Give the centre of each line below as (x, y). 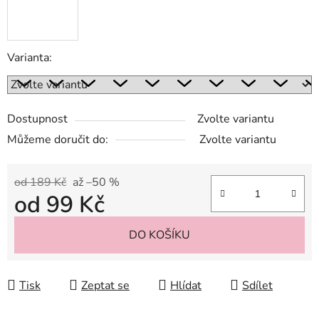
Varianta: (30, 57)
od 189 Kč (40, 182)
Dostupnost (37, 119)
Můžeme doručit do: (58, 139)
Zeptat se (105, 285)
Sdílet (257, 285)
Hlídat (186, 285)
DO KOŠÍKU (159, 235)
